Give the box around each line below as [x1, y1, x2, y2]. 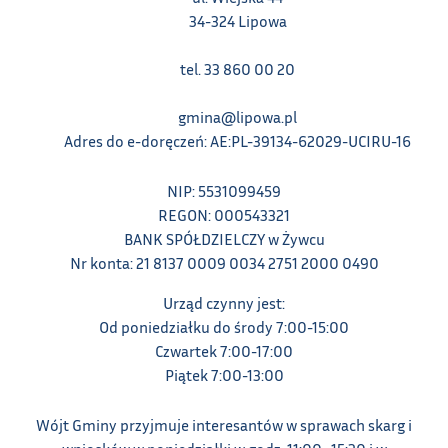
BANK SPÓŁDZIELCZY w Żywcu [123, 228, 325, 249]
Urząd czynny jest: [163, 292, 285, 313]
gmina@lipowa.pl [178, 106, 298, 127]
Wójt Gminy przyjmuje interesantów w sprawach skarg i [36, 414, 412, 435]
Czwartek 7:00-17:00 [155, 340, 293, 361]
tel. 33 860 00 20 [180, 58, 296, 79]
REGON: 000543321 [158, 204, 290, 225]
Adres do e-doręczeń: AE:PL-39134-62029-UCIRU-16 [64, 130, 412, 151]
